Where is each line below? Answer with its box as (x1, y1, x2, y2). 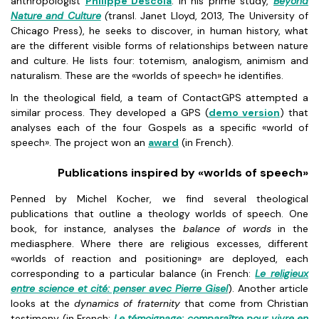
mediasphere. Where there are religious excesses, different (11, 237, 308, 250)
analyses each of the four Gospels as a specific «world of (11, 121, 308, 134)
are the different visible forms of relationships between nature (11, 39, 308, 52)
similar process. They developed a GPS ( (11, 106, 209, 119)
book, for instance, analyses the (11, 222, 183, 235)
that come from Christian (179, 297, 309, 310)
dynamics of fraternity (74, 297, 180, 310)
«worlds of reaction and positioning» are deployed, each (11, 252, 308, 265)
